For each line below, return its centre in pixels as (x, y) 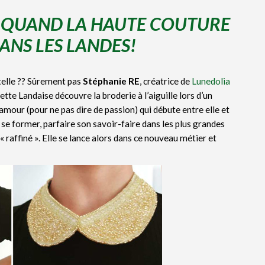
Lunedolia (211, 81)
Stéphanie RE (111, 81)
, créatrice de (166, 81)
